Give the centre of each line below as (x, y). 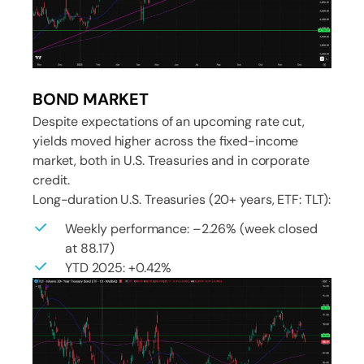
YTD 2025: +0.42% (119, 267)
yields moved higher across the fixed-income (166, 141)
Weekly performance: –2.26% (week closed (191, 228)
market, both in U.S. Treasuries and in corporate (171, 160)
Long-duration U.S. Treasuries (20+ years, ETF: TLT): (182, 199)
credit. (52, 180)
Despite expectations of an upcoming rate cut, (169, 121)
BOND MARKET (91, 99)
